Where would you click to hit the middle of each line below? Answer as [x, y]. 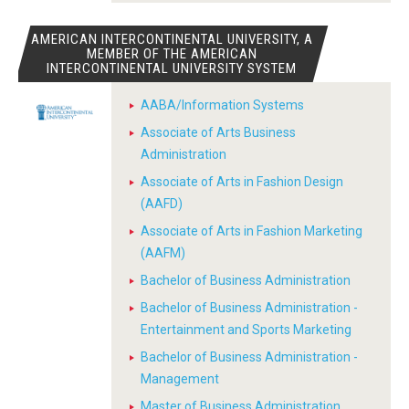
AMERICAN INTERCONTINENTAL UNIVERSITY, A [172, 39]
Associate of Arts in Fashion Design [242, 182]
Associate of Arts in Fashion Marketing [252, 231]
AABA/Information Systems [222, 105]
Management [180, 379]
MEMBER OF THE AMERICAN [172, 54]
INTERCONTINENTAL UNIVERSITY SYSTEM [172, 68]
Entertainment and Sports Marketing [246, 330]
